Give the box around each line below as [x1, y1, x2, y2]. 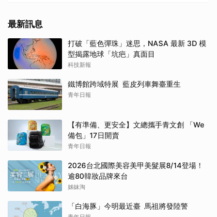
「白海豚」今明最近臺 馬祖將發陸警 [68, 201, 188, 211]
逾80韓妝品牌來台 [68, 171, 128, 181]
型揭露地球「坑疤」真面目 [68, 49, 155, 59]
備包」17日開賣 [68, 130, 119, 140]
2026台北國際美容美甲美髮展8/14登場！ [68, 160, 203, 170]
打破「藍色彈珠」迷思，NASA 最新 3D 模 [68, 38, 206, 48]
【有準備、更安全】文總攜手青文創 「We [68, 120, 204, 129]
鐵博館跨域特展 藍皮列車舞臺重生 [68, 79, 181, 89]
